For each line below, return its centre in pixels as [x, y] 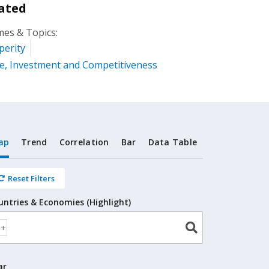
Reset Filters [32, 178]
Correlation [84, 142]
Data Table [173, 142]
